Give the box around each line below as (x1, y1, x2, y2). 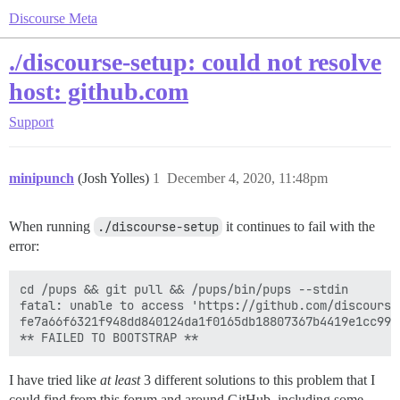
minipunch (9, 171, 74, 186)
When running (9, 219, 94, 234)
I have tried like (9, 372, 100, 387)
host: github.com (9, 78, 188, 105)
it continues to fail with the (222, 219, 375, 234)
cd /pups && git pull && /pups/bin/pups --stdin (20, 281, 348, 297)
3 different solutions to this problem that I (140, 372, 375, 387)
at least (100, 372, 140, 387)
